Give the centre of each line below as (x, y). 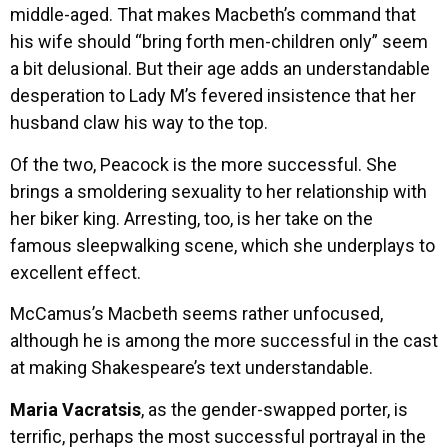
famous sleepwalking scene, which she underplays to (222, 245)
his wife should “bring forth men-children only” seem (219, 42)
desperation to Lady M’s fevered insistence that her (213, 96)
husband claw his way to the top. (139, 123)
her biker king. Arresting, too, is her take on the (191, 218)
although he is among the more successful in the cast (224, 341)
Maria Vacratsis (75, 409)
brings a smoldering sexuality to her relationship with (218, 191)
